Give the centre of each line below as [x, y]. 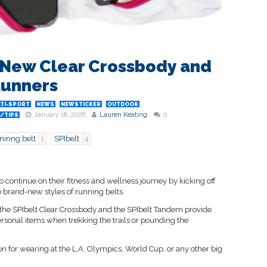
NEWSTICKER [81, 105]
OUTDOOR [123, 105]
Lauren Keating [123, 115]
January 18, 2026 [60, 115]
